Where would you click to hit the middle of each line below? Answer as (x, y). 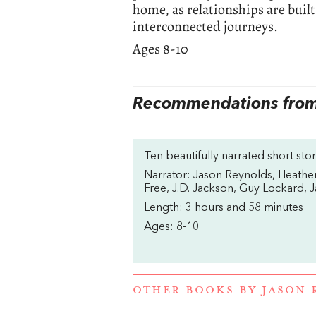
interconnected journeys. (206, 26)
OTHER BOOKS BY (197, 291)
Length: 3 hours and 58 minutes (224, 208)
